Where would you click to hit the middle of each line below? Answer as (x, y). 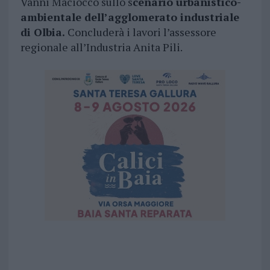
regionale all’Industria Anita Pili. (101, 47)
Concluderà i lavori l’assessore (142, 32)
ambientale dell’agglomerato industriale (130, 17)
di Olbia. (44, 32)
